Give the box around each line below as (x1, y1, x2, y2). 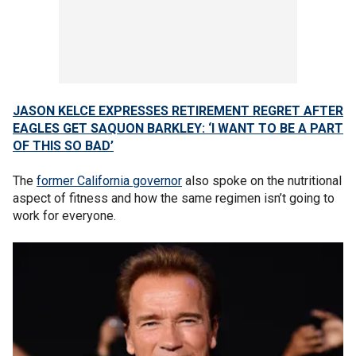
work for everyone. (13, 207, 119, 223)
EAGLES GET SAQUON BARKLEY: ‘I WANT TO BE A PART (13, 120, 343, 136)
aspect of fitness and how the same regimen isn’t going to (13, 190, 335, 206)
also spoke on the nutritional (182, 172, 342, 188)
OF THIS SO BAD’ (13, 137, 114, 153)
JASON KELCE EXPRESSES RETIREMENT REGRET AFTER (13, 103, 343, 118)
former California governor (37, 172, 182, 188)
